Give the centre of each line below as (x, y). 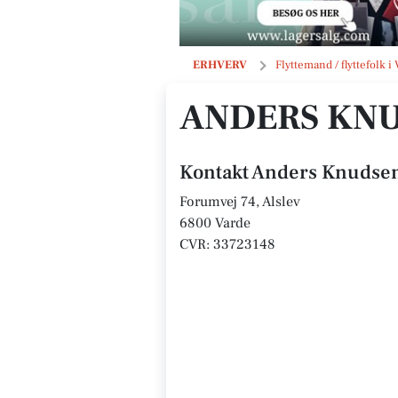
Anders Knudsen (258, 64)
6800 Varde (215, 223)
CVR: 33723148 (227, 244)
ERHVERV (220, 65)
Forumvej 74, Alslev (240, 202)
